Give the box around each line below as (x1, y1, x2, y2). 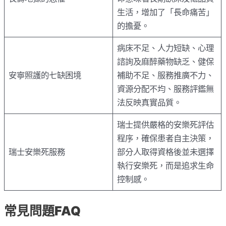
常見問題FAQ (4, 203, 81, 219)
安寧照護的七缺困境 (9, 70, 82, 80)
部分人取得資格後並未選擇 (117, 146, 214, 157)
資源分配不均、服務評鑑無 (117, 83, 214, 94)
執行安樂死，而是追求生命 (117, 160, 214, 171)
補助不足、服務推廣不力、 (117, 70, 214, 80)
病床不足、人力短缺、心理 (117, 42, 214, 53)
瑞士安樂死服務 (9, 146, 66, 157)
